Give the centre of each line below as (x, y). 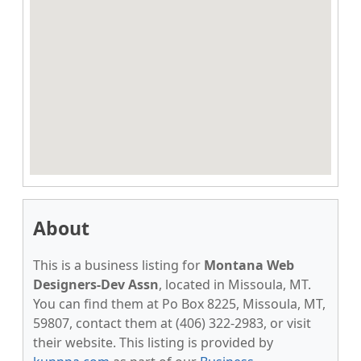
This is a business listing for (118, 265)
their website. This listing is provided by (153, 342)
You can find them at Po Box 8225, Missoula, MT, (179, 304)
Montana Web (249, 265)
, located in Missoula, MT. (235, 284)
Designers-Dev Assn (96, 284)
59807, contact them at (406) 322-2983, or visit (172, 323)
